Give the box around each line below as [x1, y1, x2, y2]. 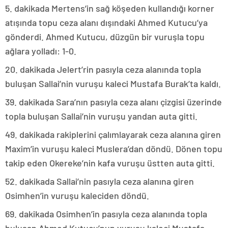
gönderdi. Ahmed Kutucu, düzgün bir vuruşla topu [5, 31, 205, 42]
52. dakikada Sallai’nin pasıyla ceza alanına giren [5, 175, 194, 187]
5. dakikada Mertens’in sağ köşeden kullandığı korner [5, 2, 214, 14]
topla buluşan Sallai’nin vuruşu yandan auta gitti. [5, 110, 197, 122]
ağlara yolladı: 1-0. [5, 45, 76, 56]
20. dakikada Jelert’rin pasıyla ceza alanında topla [5, 63, 201, 75]
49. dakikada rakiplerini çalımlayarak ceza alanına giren [5, 128, 221, 140]
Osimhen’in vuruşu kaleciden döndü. [5, 189, 149, 201]
